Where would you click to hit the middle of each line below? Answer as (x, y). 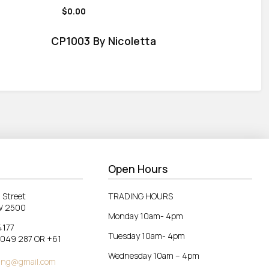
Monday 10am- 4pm (146, 216)
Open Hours (138, 169)
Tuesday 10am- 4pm (147, 235)
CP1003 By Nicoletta (104, 41)
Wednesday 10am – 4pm (154, 255)
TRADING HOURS (141, 196)
